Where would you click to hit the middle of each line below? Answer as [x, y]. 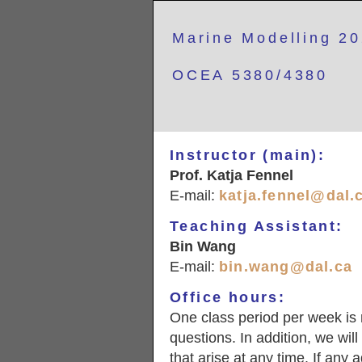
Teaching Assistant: [257, 226]
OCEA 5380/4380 [250, 75]
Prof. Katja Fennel [232, 175]
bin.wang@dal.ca [286, 267]
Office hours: [228, 297]
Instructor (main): [248, 155]
